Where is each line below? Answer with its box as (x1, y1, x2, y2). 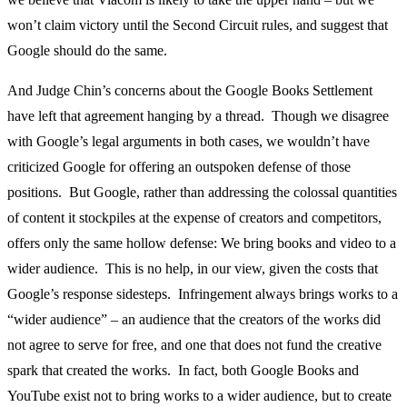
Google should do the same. (7, 42, 167, 58)
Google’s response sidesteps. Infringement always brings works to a (7, 285, 398, 302)
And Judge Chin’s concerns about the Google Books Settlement (7, 82, 372, 98)
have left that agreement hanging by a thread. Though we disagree (7, 107, 389, 124)
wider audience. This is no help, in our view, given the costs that (7, 260, 378, 276)
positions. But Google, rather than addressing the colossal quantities (7, 184, 397, 200)
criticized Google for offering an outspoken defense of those (7, 158, 351, 174)
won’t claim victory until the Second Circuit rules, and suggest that (7, 16, 388, 33)
